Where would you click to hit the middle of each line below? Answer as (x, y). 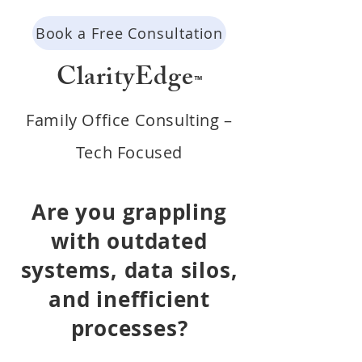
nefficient (157, 299)
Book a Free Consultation (129, 33)
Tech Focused (129, 152)
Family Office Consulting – (129, 120)
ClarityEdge (125, 80)
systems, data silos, (129, 270)
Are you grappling (129, 212)
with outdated (129, 241)
